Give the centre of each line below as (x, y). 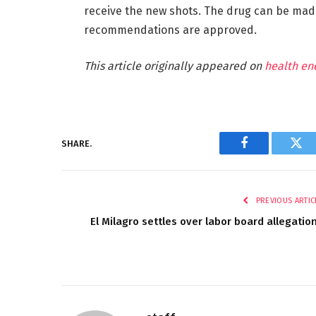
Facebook (268, 153)
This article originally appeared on (174, 66)
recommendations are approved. (170, 30)
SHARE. (77, 143)
